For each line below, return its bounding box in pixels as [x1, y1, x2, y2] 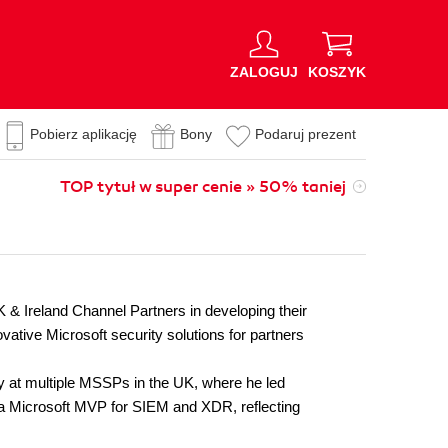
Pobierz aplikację [30, 126, 137, 142]
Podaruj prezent [255, 126, 356, 142]
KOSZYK [308, 63, 366, 80]
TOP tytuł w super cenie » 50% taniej [60, 177, 346, 197]
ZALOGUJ [230, 63, 298, 80]
